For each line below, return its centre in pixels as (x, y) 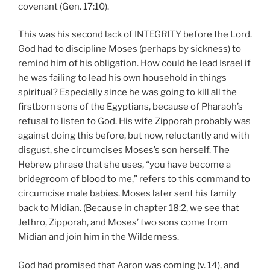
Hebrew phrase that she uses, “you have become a (124, 165)
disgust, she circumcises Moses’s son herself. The (124, 150)
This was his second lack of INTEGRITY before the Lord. (135, 35)
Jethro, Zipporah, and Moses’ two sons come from (123, 223)
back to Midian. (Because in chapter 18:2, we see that (129, 208)
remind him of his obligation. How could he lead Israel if (134, 64)
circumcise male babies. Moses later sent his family (127, 194)
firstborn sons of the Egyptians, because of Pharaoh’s (130, 107)
